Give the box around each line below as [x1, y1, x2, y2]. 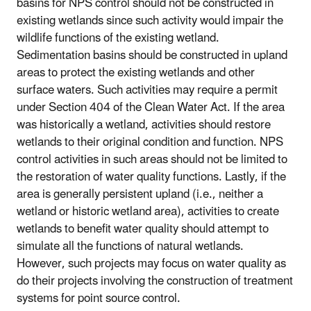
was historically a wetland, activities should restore [17, 112, 271, 138]
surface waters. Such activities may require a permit [17, 78, 278, 103]
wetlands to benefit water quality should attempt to [17, 217, 269, 242]
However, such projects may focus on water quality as [17, 251, 286, 277]
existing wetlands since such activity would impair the [17, 8, 283, 34]
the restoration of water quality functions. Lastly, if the [17, 165, 286, 190]
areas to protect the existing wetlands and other [17, 60, 255, 86]
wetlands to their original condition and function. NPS [17, 130, 283, 155]
